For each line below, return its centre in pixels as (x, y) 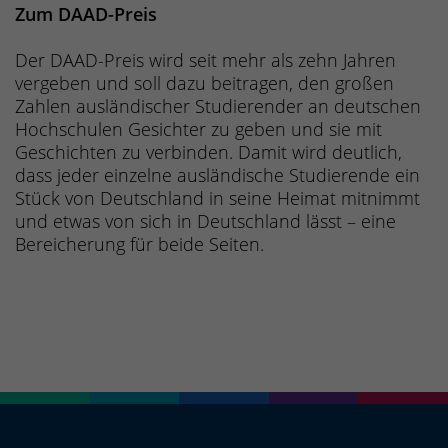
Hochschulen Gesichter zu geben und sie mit (198, 129)
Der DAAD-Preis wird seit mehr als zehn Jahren (205, 60)
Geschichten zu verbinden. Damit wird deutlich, (208, 152)
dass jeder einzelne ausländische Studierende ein (217, 175)
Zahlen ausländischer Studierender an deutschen (218, 106)
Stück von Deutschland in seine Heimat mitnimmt (217, 198)
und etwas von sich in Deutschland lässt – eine (205, 221)
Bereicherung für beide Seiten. (139, 244)
